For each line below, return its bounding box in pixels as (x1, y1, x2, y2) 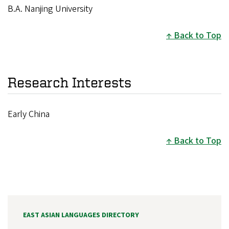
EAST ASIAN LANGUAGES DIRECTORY (23, 210, 139, 220)
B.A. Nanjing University (8, 3, 93, 16)
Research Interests (8, 74, 131, 90)
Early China (8, 107, 50, 121)
